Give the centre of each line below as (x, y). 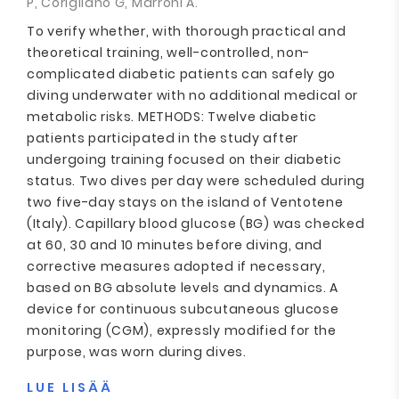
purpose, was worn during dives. (137, 352)
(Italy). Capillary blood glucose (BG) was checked (196, 224)
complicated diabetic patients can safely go (182, 74)
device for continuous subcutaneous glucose (183, 309)
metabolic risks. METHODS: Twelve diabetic (172, 117)
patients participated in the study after (163, 138)
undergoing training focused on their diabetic (184, 159)
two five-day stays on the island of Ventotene (185, 202)
